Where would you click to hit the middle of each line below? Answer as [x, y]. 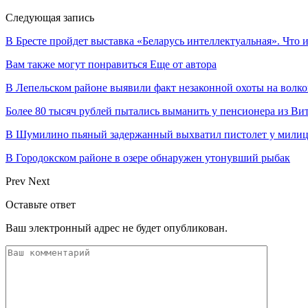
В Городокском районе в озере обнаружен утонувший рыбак [148, 157]
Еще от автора [183, 64]
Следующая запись [50, 17]
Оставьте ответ [41, 204]
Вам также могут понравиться [76, 64]
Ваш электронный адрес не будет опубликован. [117, 228]
